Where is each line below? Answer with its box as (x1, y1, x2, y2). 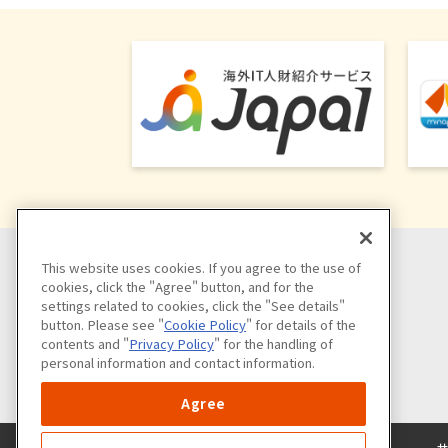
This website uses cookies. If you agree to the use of (41, 258, 361, 277)
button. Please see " (41, 315, 164, 334)
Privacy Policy (129, 334, 214, 353)
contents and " (41, 334, 129, 353)
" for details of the (246, 315, 356, 334)
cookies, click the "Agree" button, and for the (41, 277, 314, 296)
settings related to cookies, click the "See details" (41, 296, 345, 315)
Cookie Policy (164, 315, 246, 334)
